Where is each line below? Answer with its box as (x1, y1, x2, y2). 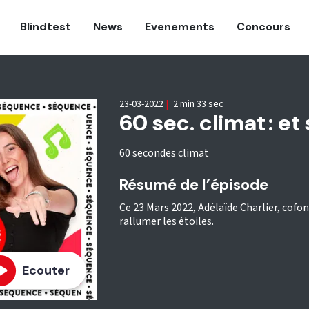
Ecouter (21, 262, 70, 279)
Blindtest (20, 19, 71, 34)
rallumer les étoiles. (119, 214, 214, 229)
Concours (237, 19, 290, 34)
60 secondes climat (119, 146, 209, 161)
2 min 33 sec (170, 97, 223, 111)
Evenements (145, 19, 215, 34)
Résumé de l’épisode (119, 175, 268, 195)
